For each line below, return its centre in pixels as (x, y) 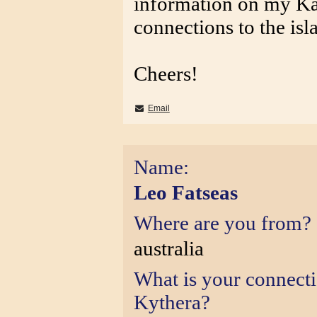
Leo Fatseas (186, 192)
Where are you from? (223, 223)
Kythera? (172, 302)
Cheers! (166, 74)
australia (169, 248)
